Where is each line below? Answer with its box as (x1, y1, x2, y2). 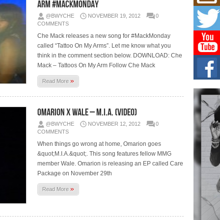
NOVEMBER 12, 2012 (88, 120, 141, 127)
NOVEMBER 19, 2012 (88, 12, 141, 19)
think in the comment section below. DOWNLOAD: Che (37, 52, 183, 59)
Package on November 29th (37, 169, 112, 177)
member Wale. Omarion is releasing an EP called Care (37, 160, 184, 167)
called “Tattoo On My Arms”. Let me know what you (37, 42, 171, 49)
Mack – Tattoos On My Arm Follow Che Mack (37, 61, 156, 69)
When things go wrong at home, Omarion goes (37, 140, 162, 147)
